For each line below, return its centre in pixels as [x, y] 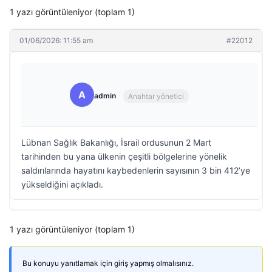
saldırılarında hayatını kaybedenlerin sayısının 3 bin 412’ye [136, 170]
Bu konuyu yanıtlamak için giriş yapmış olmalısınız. [108, 263]
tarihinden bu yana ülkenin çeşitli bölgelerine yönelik [124, 156]
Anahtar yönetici [156, 96]
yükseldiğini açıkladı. [62, 184]
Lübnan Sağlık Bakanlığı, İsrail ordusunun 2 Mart [116, 142]
